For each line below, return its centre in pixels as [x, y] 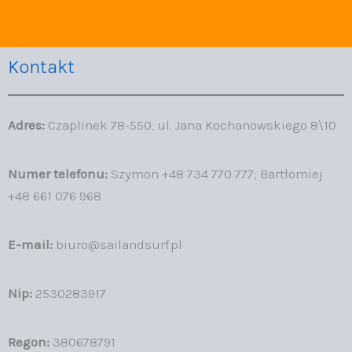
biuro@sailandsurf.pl [117, 244]
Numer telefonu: [58, 173]
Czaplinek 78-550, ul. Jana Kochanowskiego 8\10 [191, 125]
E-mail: [30, 244]
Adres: [26, 125]
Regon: [29, 341]
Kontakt [41, 67]
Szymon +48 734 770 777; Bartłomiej [215, 173]
